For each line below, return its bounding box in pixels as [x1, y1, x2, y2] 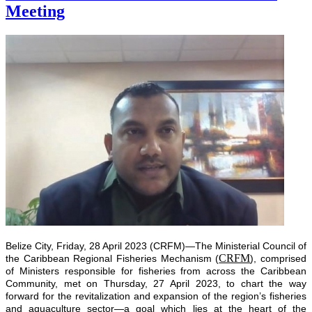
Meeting [6, 1, 65, 20]
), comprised [250, 252, 307, 264]
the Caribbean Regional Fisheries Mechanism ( [6, 252, 219, 264]
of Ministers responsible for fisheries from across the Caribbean [6, 265, 306, 276]
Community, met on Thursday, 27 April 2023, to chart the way [6, 277, 306, 289]
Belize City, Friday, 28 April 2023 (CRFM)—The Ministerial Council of [6, 240, 306, 251]
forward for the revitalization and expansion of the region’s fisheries [6, 290, 306, 302]
